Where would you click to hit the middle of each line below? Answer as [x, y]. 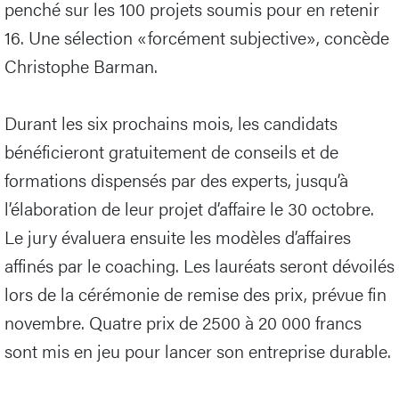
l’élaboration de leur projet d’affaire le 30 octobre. [189, 208]
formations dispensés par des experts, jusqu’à [176, 180]
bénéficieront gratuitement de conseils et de [171, 151]
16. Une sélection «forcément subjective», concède [197, 37]
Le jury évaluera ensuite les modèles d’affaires [178, 237]
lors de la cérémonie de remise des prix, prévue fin [195, 294]
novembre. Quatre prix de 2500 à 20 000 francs [183, 322]
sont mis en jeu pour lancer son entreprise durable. [198, 351]
